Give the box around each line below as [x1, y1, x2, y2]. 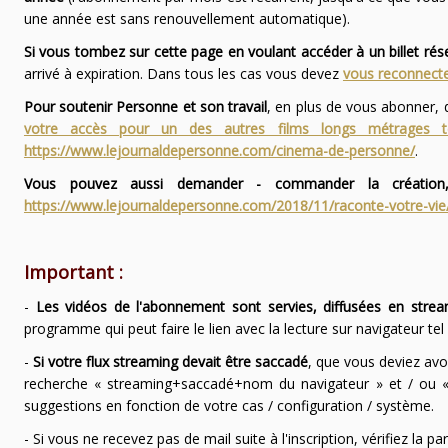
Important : [23, 260, 123, 285]
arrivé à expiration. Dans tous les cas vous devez [23, 64, 343, 84]
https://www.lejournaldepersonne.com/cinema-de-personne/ [23, 141, 415, 161]
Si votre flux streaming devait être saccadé [32, 352, 309, 372]
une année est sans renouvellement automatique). [23, 9, 350, 29]
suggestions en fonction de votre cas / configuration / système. [23, 396, 434, 416]
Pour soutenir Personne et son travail [23, 97, 268, 117]
